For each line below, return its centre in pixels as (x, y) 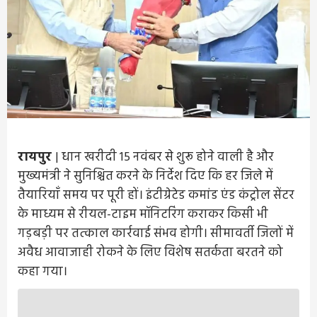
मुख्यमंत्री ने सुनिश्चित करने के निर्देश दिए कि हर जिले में (145, 177)
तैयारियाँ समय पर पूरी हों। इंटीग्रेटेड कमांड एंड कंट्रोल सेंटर (156, 196)
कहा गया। (42, 272)
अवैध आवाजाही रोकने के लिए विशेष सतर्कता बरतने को (150, 253)
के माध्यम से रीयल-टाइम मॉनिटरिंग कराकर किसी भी (143, 215)
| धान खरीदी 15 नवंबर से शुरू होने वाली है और (165, 158)
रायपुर (36, 158)
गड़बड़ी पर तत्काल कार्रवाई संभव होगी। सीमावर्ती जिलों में (156, 234)
